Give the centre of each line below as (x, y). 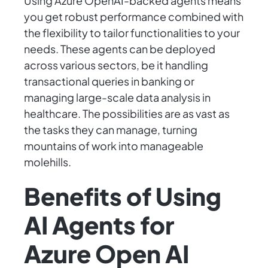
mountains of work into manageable (114, 146)
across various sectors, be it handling (116, 65)
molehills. (48, 162)
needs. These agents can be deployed (120, 49)
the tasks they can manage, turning (111, 130)
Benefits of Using (123, 196)
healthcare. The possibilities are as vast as (127, 114)
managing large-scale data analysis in (117, 98)
